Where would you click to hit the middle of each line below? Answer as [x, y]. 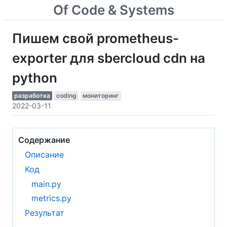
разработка [32, 96]
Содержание [44, 140]
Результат [44, 213]
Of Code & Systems [113, 10]
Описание [44, 154]
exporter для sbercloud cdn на [109, 58]
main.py [46, 184]
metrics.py [51, 198]
